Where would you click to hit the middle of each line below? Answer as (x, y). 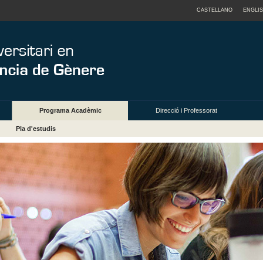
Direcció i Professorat (186, 111)
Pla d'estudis (36, 129)
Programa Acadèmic (70, 111)
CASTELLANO (215, 10)
